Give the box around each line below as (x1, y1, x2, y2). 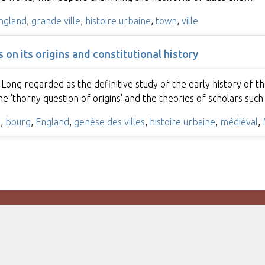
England (35, 116, 69, 127)
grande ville (31, 15, 80, 26)
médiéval (219, 116, 258, 127)
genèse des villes (73, 116, 145, 127)
